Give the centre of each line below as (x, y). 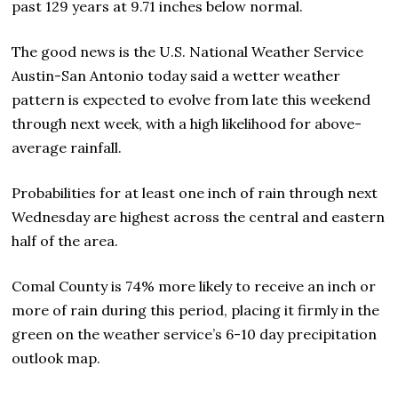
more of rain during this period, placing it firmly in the (196, 310)
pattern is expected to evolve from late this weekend (191, 99)
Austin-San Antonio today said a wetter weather (176, 75)
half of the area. (65, 240)
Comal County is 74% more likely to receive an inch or (194, 286)
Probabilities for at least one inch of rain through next (195, 192)
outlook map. (56, 358)
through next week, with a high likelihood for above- (187, 123)
